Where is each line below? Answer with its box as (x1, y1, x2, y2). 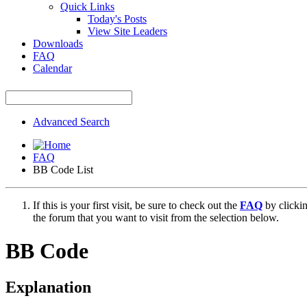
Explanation (5, 278, 91, 297)
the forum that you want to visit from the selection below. (33, 211, 279, 223)
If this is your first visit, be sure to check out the (33, 199, 240, 211)
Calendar (33, 62, 72, 74)
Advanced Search (33, 115, 110, 127)
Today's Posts (88, 12, 147, 25)
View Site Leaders (88, 25, 167, 37)
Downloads (33, 37, 83, 49)
